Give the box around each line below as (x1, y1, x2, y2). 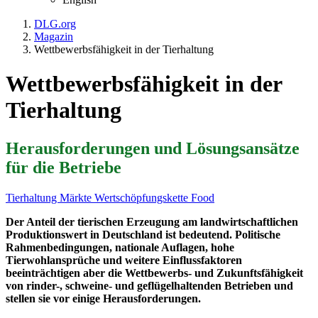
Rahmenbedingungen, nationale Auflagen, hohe (6, 241, 234, 253)
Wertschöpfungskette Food (94, 191, 214, 204)
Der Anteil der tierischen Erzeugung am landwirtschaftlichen (6, 215, 298, 228)
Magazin (34, 30, 73, 43)
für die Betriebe (6, 158, 121, 177)
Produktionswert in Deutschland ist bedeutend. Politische (6, 228, 280, 241)
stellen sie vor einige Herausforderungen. (6, 292, 201, 305)
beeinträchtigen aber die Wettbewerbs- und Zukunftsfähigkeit (6, 266, 303, 279)
